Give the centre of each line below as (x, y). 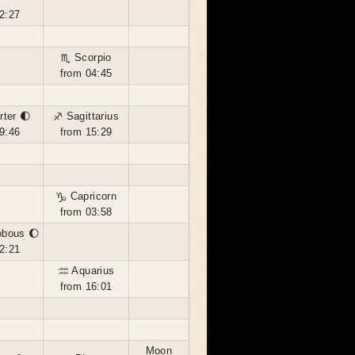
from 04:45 (86, 73)
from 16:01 (86, 286)
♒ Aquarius (86, 271)
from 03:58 (86, 212)
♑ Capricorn (86, 196)
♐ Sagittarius (86, 116)
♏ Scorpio (86, 57)
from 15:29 (86, 132)
